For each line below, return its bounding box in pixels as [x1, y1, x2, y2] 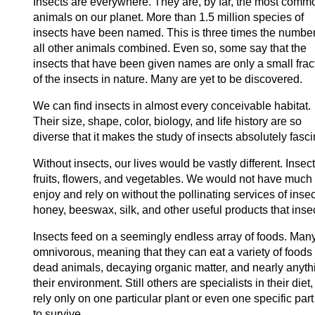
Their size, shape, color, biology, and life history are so [32, 115, 302, 127]
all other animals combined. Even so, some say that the [32, 42, 307, 54]
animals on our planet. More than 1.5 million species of [32, 11, 304, 23]
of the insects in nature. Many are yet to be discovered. [32, 73, 302, 85]
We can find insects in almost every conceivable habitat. [32, 100, 311, 112]
